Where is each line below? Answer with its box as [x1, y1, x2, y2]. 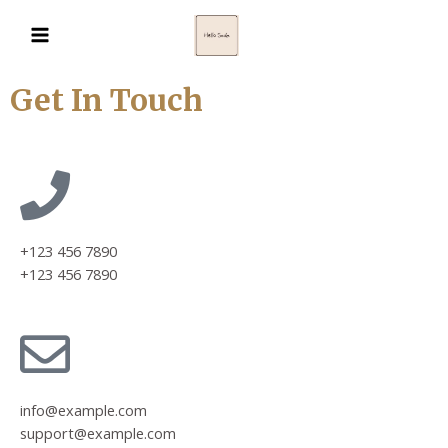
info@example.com [20, 400, 147, 421]
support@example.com [20, 423, 176, 444]
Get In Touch [10, 81, 203, 120]
